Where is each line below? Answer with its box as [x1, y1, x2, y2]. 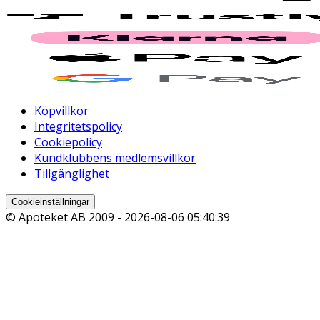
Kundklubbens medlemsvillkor [34, 150, 196, 166]
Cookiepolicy [34, 134, 102, 151]
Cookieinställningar [11, 196, 89, 208]
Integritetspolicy [34, 119, 122, 135]
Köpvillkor [34, 103, 89, 119]
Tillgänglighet [34, 166, 109, 182]
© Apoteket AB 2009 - [6, 209, 124, 226]
